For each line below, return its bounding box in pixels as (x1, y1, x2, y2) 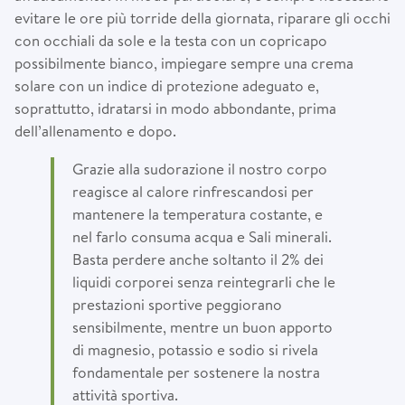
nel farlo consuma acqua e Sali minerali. (72, 225, 332, 247)
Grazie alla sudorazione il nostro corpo (72, 157, 327, 179)
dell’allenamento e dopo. (14, 119, 176, 141)
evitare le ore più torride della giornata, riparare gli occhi (14, 6, 391, 28)
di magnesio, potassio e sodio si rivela (72, 338, 318, 360)
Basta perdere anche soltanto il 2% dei (72, 248, 324, 269)
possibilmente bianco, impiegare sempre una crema (14, 52, 353, 73)
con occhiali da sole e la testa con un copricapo (14, 29, 327, 51)
